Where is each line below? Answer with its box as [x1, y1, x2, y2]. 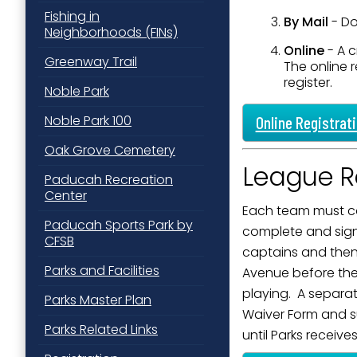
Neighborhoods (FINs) [45, 23, 178, 41]
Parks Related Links [45, 320, 158, 339]
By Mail [284, 12, 328, 31]
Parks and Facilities [45, 261, 159, 280]
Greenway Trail [45, 53, 137, 71]
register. [284, 73, 339, 92]
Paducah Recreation [45, 171, 173, 189]
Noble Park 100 [45, 112, 131, 130]
